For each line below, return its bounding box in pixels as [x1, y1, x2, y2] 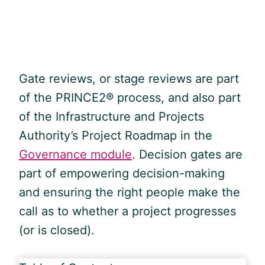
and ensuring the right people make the [19, 185, 240, 199]
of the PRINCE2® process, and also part [19, 90, 241, 105]
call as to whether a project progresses [19, 203, 236, 218]
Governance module [19, 147, 132, 161]
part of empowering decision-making [19, 166, 225, 180]
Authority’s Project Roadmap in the [19, 128, 212, 143]
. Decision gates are [132, 147, 243, 161]
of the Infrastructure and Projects [19, 109, 204, 124]
